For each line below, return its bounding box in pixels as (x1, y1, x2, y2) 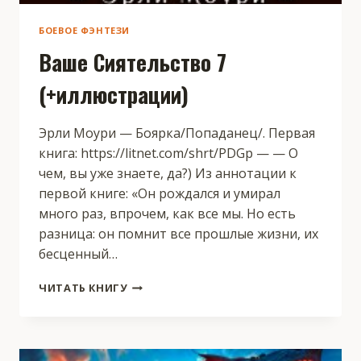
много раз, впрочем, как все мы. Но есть (39, 205, 296, 223)
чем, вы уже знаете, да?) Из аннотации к (39, 164, 297, 183)
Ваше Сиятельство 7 (39, 46, 226, 79)
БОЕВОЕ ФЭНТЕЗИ (39, 24, 130, 37)
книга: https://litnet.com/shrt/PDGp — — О (39, 144, 298, 163)
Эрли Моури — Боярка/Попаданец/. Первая (39, 124, 315, 143)
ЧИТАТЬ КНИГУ (39, 280, 127, 296)
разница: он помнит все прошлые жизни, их (39, 225, 318, 243)
